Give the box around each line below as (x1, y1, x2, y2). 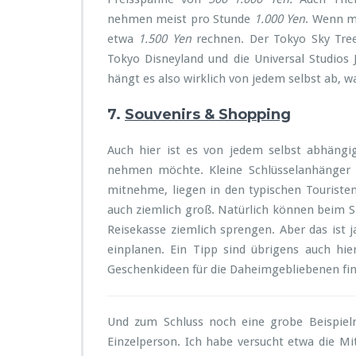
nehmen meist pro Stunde (107, 12, 254, 26)
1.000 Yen (253, 12, 306, 26)
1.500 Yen (138, 32, 197, 46)
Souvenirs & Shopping (125, 106, 291, 123)
